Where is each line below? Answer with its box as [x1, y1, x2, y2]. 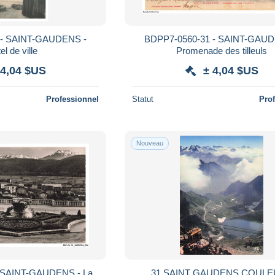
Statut [132, 94, 154, 104]
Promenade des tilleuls [176, 45, 268, 56]
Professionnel [46, 94, 99, 104]
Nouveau [136, 139, 164, 147]
